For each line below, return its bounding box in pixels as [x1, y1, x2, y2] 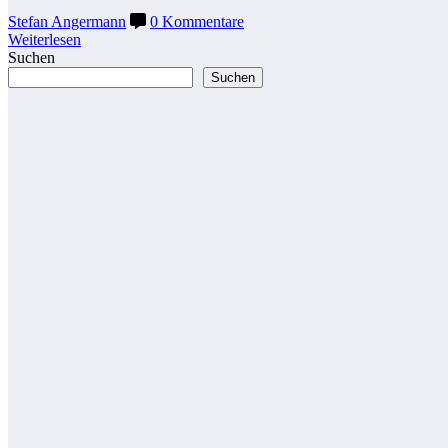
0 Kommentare [150, 13, 244, 31]
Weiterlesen [8, 31, 81, 49]
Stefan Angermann [8, 13, 126, 31]
